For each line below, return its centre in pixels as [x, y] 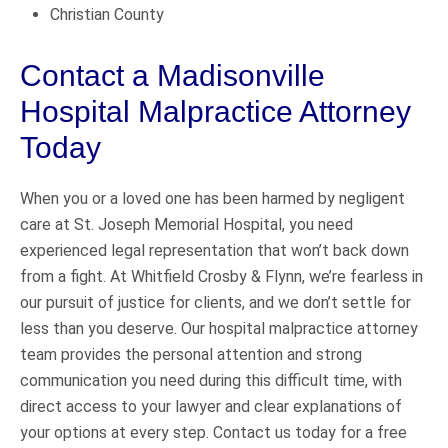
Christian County [107, 14]
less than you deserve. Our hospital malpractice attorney [219, 328]
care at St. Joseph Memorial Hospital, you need [186, 224]
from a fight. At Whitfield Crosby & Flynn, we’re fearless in [221, 276]
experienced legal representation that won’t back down [214, 250]
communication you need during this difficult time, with [211, 380]
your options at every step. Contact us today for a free [213, 432]
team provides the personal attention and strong [191, 354]
